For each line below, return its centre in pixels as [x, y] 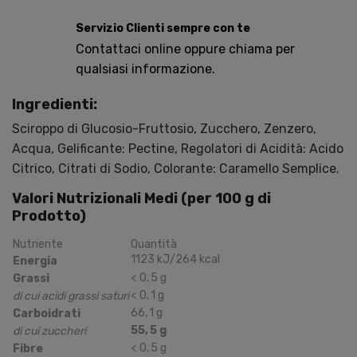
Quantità [154, 245]
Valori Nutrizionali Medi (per [114, 198]
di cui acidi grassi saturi [71, 296]
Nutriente [38, 245]
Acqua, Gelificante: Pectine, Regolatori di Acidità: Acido [178, 148]
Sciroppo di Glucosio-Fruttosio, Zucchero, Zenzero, [164, 128]
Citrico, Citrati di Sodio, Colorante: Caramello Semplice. [176, 168]
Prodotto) [49, 216]
